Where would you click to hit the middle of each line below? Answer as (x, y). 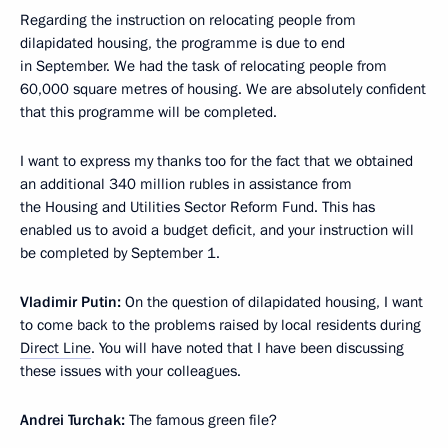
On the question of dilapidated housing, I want (272, 302)
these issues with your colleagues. (130, 371)
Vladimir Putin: (70, 302)
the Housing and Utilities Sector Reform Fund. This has (197, 207)
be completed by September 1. (120, 253)
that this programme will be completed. (148, 112)
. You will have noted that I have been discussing (247, 348)
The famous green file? (201, 420)
